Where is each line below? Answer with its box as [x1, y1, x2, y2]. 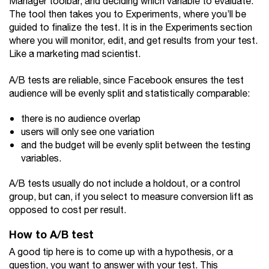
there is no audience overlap [21, 112, 141, 127]
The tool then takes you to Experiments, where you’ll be [9, 7, 246, 22]
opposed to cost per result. [9, 203, 126, 218]
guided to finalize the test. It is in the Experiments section [9, 20, 252, 35]
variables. [21, 151, 61, 166]
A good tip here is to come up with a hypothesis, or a [9, 245, 233, 260]
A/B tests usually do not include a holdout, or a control [9, 177, 240, 192]
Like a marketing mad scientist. [9, 47, 141, 62]
